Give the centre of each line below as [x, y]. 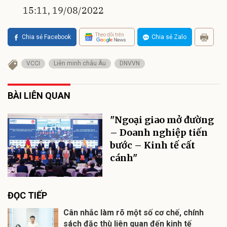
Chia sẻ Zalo [169, 37]
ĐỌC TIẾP [27, 196]
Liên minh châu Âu [80, 64]
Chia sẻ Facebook [46, 37]
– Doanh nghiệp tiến [159, 133]
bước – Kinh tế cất [153, 145]
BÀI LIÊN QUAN [39, 96]
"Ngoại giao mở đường [162, 120]
